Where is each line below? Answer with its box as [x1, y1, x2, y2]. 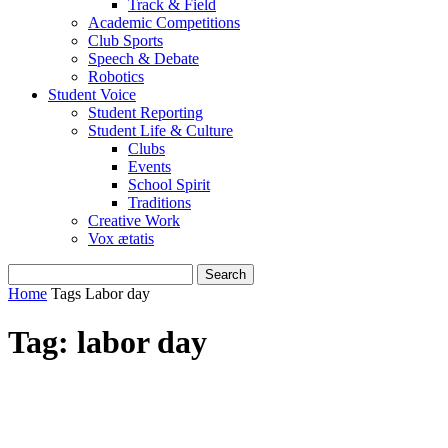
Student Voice [48, 86, 136, 103]
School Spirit [128, 176, 210, 193]
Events [128, 158, 171, 175]
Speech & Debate [88, 50, 199, 67]
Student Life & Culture [88, 122, 233, 139]
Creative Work [88, 212, 180, 229]
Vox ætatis [88, 230, 154, 247]
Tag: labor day [8, 324, 207, 361]
